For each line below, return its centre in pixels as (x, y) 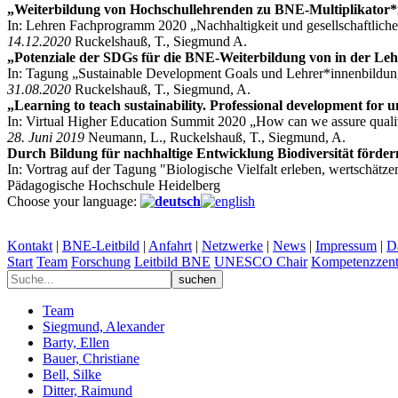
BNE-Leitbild (101, 245)
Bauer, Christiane (91, 358)
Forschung (101, 261)
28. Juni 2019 (46, 137)
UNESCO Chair (261, 261)
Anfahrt (170, 245)
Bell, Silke (72, 374)
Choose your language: (74, 201)
